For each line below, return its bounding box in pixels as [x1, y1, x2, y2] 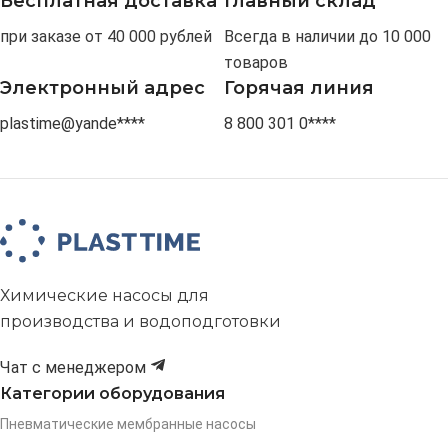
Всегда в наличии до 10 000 [224, 27, 431, 47]
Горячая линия [224, 77, 374, 100]
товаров [224, 53, 288, 73]
